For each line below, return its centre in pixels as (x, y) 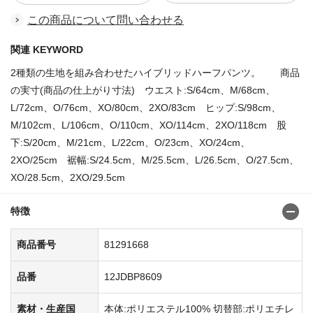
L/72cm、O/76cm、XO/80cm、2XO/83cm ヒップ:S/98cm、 (146, 107)
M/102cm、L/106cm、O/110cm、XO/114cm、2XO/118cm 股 (148, 125)
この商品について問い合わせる (105, 20)
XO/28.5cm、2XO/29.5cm (68, 177)
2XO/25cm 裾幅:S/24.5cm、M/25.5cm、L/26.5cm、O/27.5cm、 (155, 160)
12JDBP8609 (133, 276)
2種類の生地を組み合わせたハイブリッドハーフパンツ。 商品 (155, 72)
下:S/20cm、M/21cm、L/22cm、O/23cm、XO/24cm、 (130, 142)
